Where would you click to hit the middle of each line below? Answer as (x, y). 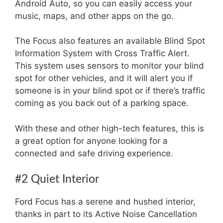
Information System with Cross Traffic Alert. (102, 54)
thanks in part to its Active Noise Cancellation (106, 214)
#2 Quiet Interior (57, 179)
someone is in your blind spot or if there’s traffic (110, 91)
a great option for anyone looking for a (91, 141)
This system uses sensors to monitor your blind (110, 66)
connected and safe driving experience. (94, 153)
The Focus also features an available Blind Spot (110, 41)
